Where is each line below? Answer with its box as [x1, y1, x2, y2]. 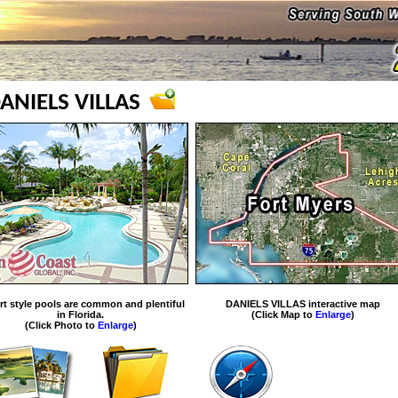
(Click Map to [251, 309, 315, 320]
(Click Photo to [24, 320, 98, 330]
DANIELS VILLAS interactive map [226, 298, 380, 309]
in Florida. [57, 309, 104, 320]
